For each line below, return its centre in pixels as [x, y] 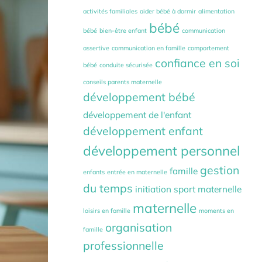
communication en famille [149, 48]
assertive [96, 48]
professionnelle [123, 245]
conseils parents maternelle [123, 82]
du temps [108, 188]
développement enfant [143, 131]
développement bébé [139, 97]
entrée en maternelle [137, 172]
